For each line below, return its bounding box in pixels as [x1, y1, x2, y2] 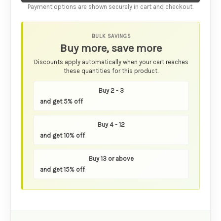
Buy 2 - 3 [98, 86, 124, 94]
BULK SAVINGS [91, 33, 131, 40]
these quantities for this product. [64, 67, 159, 74]
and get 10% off [39, 131, 85, 139]
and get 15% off [39, 165, 85, 173]
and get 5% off [39, 97, 83, 105]
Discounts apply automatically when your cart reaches [34, 58, 188, 66]
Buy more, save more [60, 42, 162, 55]
